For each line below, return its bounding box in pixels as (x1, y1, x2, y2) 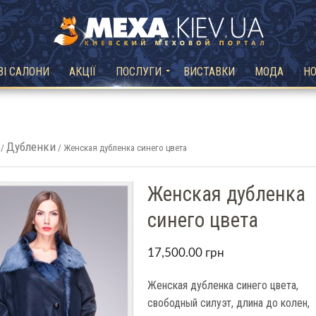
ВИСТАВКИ (183, 64, 236, 78)
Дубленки (6, 140, 56, 154)
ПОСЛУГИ (116, 64, 162, 78)
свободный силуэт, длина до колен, (147, 296, 310, 310)
